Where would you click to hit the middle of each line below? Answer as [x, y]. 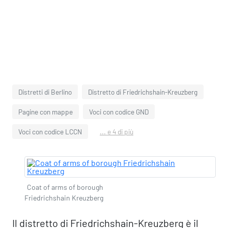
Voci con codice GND [119, 112]
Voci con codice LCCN [50, 132]
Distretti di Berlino [45, 92]
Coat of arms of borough [65, 187]
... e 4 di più [117, 132]
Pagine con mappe [46, 112]
